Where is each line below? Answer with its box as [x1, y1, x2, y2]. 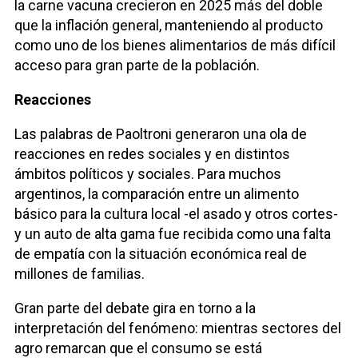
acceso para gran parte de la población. [14, 57, 260, 74]
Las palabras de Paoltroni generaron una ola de [14, 125, 307, 143]
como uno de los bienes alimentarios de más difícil [14, 37, 336, 54]
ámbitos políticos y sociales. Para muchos [14, 165, 281, 183]
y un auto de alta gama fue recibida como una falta [14, 225, 331, 243]
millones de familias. [14, 265, 145, 283]
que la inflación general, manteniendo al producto [14, 17, 323, 34]
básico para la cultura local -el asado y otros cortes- [14, 205, 338, 223]
